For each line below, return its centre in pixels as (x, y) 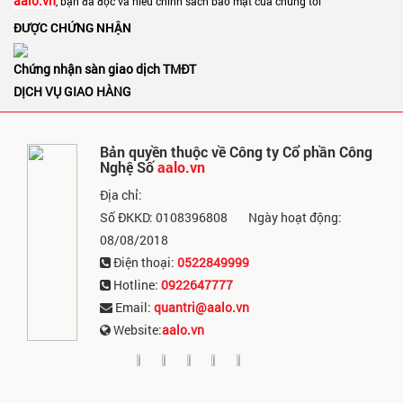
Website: (137, 330)
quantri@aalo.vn (202, 307)
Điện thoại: (144, 262)
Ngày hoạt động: (296, 217)
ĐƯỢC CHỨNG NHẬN (72, 27)
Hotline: (136, 285)
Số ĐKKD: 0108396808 (164, 217)
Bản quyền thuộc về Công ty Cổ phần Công (237, 152)
